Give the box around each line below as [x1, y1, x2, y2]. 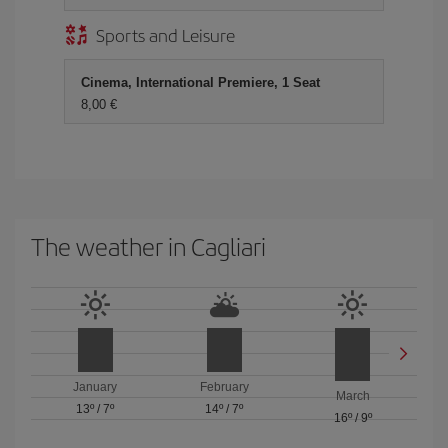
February [199, 380, 249, 394]
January [73, 380, 118, 394]
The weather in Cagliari [31, 229, 266, 263]
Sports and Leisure [96, 22, 235, 47]
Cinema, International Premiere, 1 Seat [81, 75, 320, 90]
